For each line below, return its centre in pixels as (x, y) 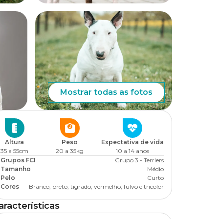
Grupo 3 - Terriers (139, 160)
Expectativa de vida (132, 142)
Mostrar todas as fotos (106, 92)
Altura (14, 142)
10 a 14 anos (132, 151)
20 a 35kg (70, 151)
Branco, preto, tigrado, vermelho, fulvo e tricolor (96, 186)
